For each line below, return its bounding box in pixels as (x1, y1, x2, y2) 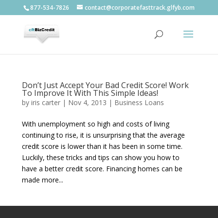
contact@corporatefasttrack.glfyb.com (84, 3, 195, 12)
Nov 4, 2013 (68, 98, 107, 107)
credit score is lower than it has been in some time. (21, 142, 182, 151)
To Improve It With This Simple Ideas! (21, 88, 158, 98)
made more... (21, 175, 63, 184)
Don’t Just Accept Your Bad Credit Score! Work (21, 80, 189, 91)
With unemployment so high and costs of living (21, 119, 169, 128)
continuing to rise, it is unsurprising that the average (21, 130, 185, 140)
